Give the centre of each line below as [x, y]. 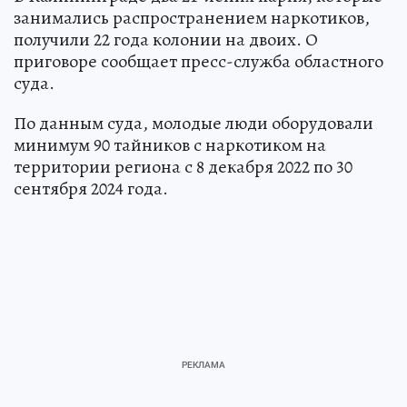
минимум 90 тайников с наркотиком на [170, 145]
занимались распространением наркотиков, [192, 18]
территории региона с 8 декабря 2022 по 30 [183, 167]
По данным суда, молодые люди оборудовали [194, 123]
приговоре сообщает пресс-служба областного [199, 61]
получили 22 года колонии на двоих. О [166, 40]
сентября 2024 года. [91, 189]
